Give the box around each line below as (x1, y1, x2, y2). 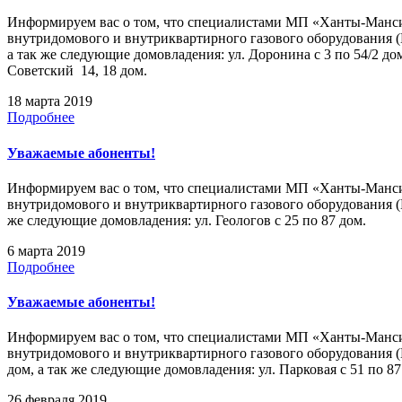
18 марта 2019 (7, 93, 92, 109)
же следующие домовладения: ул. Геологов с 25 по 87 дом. (7, 212, 366, 228)
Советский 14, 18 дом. (7, 63, 147, 79)
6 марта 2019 (7, 242, 85, 258)
